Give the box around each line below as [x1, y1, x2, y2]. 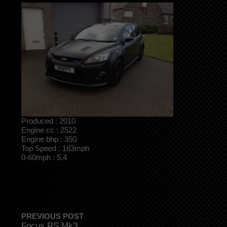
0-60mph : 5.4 [21, 153, 67, 162]
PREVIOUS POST [21, 211, 84, 220]
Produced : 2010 [21, 117, 75, 126]
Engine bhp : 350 [21, 135, 77, 144]
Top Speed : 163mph [21, 144, 89, 153]
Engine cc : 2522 [21, 126, 77, 135]
